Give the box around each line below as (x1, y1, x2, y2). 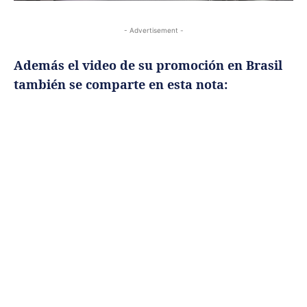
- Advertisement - (123, 26, 184, 35)
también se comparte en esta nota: (14, 76, 228, 93)
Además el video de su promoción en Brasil (14, 57, 282, 74)
